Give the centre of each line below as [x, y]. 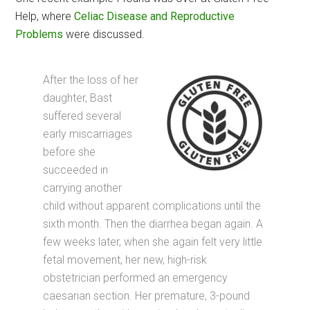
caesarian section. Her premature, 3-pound [147, 296]
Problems [39, 35]
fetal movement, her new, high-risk [125, 260]
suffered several [82, 116]
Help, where [45, 17]
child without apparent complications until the [152, 206]
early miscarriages [88, 134]
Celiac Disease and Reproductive [155, 17]
